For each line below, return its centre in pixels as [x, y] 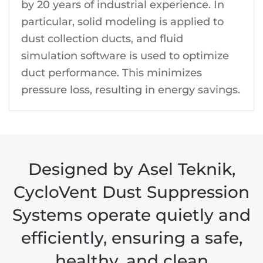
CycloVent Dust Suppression [131, 192]
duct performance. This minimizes [112, 73]
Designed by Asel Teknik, [131, 169]
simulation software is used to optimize [125, 56]
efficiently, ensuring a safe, [131, 238]
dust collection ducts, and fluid [102, 39]
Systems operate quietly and [131, 215]
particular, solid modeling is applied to [122, 22]
